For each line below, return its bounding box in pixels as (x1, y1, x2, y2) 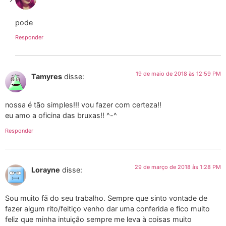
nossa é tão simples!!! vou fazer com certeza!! (5, 100, 161, 109)
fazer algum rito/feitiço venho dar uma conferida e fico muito (5, 204, 210, 213)
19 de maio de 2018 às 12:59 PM (136, 70, 221, 78)
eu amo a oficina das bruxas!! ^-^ (5, 111, 117, 120)
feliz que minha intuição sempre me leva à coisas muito (5, 215, 192, 224)
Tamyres (31, 72, 62, 81)
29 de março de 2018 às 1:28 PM (135, 163, 221, 171)
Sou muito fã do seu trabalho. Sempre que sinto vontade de (5, 194, 207, 203)
